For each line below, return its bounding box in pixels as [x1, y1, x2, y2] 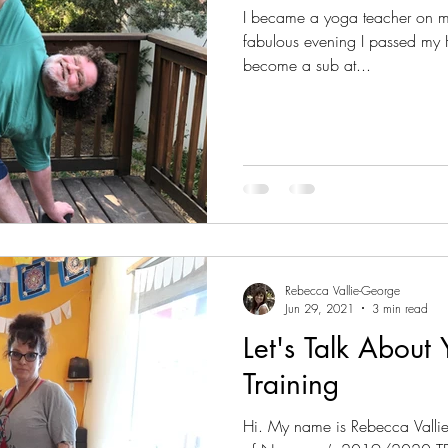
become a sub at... [243, 54, 371, 76]
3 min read [372, 299, 428, 317]
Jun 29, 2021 [285, 299, 354, 317]
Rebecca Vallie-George [285, 281, 400, 299]
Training [243, 365, 339, 402]
